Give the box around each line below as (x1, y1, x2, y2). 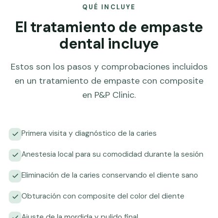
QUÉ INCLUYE (82, 2, 136, 11)
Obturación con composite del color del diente (21, 191, 184, 201)
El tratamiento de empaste (15, 17, 203, 36)
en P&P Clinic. (82, 89, 136, 101)
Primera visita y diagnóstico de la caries (21, 128, 157, 138)
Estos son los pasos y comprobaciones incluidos (10, 60, 208, 73)
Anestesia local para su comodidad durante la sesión (21, 149, 203, 159)
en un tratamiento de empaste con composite (15, 74, 203, 87)
